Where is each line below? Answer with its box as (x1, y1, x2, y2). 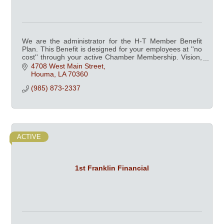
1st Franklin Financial (75, 163, 149, 172)
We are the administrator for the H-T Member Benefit (22, 37, 202, 45)
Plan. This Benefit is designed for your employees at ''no (22, 45, 202, 53)
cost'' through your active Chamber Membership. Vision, (22, 53, 202, 61)
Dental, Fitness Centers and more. (22, 61, 131, 69)
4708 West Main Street (30, 62, 103, 70)
